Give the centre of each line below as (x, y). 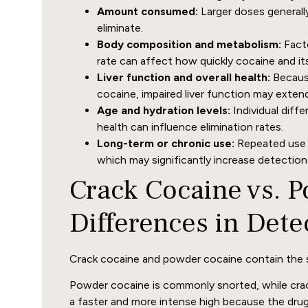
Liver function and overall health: (184, 77)
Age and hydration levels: (164, 110)
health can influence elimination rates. (190, 126)
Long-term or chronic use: (166, 143)
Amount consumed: (147, 11)
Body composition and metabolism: (189, 44)
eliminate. (120, 27)
